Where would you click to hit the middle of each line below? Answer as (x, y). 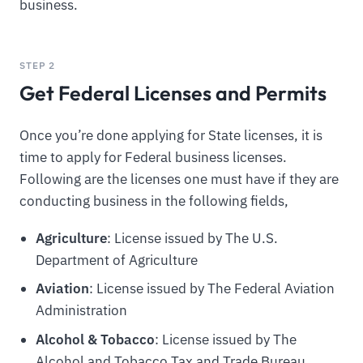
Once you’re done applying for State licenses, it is (171, 136)
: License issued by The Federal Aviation (211, 289)
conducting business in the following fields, (154, 201)
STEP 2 (38, 65)
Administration (81, 311)
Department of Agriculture (116, 261)
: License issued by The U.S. (192, 239)
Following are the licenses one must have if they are (179, 179)
